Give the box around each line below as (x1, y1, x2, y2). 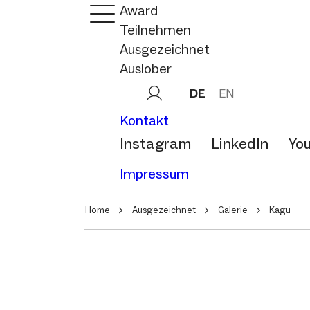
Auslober (120, 60, 172, 77)
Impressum (120, 165, 189, 182)
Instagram (120, 134, 191, 153)
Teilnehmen (120, 21, 191, 38)
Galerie (218, 203, 248, 216)
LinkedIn (211, 134, 268, 153)
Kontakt (120, 112, 169, 129)
